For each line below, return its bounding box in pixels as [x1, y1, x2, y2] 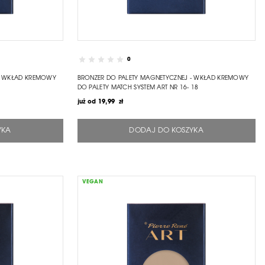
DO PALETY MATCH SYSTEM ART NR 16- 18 [77, 85, 199, 91]
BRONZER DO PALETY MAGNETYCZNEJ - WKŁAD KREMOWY [77, 75, 249, 82]
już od [77, 99, 96, 105]
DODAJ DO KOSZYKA [129, 127, 204, 134]
